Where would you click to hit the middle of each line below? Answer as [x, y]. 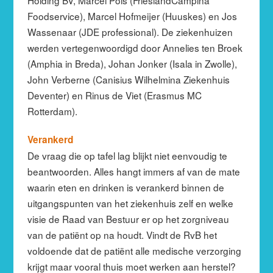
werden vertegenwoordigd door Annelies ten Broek [135, 47]
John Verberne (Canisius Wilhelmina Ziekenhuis [128, 79]
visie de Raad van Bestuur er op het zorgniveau [128, 218]
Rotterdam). [52, 111]
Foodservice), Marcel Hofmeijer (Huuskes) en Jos [132, 16]
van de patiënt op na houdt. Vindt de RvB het [122, 234]
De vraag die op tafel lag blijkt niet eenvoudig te [127, 155]
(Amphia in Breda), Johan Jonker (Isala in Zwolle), [132, 63]
